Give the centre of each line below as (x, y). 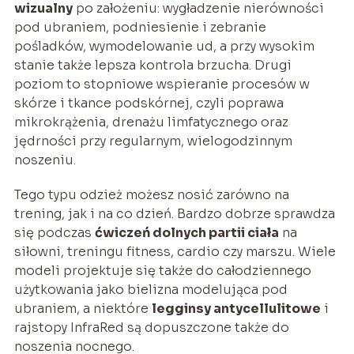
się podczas (54, 232)
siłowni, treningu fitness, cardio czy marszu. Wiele (175, 251)
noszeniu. (45, 160)
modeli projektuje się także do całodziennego (162, 270)
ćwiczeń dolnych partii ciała (186, 232)
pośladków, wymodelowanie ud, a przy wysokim (164, 46)
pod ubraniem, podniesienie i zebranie (140, 27)
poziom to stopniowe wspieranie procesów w (162, 84)
